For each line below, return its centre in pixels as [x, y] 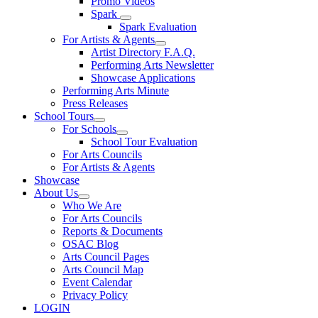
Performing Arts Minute [116, 91]
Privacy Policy [95, 295]
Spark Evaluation [158, 27]
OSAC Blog [91, 244]
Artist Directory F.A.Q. [143, 52]
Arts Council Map [103, 269]
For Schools [89, 129]
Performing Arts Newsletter [152, 65]
